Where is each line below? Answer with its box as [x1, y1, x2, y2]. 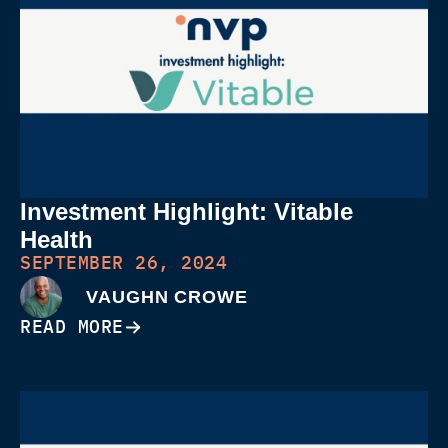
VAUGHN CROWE [86, 286, 248, 307]
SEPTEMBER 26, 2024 [20, 251, 227, 275]
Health [20, 226, 93, 254]
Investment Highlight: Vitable [20, 198, 353, 226]
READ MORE [20, 315, 124, 339]
